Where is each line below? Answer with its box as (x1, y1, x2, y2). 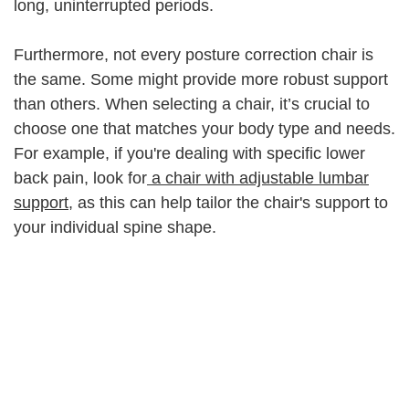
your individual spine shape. (14, 218, 216, 237)
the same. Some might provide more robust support (14, 70, 388, 89)
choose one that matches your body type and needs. (14, 120, 395, 139)
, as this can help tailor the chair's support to (68, 194, 388, 213)
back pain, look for (14, 169, 147, 188)
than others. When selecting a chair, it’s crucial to (14, 95, 370, 114)
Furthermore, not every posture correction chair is (14, 46, 373, 65)
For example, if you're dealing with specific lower (14, 144, 365, 163)
